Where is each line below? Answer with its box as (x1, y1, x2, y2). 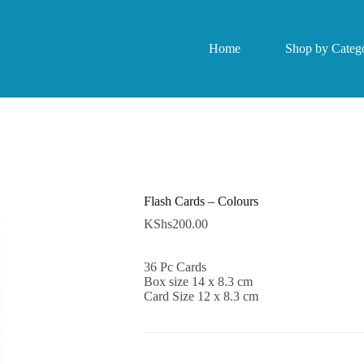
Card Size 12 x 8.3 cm (143, 289, 258, 304)
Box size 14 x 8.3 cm (143, 275, 253, 289)
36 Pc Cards (143, 260, 206, 275)
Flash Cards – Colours (143, 194, 258, 209)
